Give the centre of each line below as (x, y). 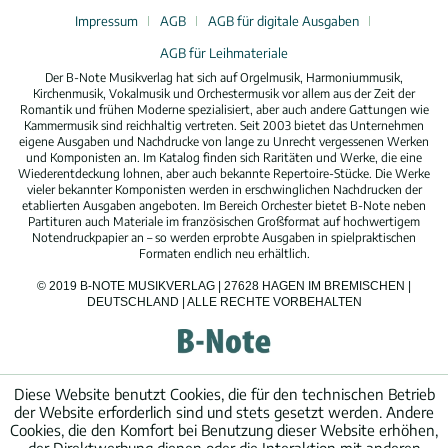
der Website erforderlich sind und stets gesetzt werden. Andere (224, 412)
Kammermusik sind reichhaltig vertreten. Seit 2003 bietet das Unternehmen (224, 126)
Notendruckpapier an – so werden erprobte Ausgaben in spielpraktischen (224, 238)
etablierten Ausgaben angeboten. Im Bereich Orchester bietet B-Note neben (224, 206)
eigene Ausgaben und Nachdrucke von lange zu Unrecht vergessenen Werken (224, 142)
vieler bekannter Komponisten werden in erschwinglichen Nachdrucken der (224, 190)
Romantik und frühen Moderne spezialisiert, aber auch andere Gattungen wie (224, 110)
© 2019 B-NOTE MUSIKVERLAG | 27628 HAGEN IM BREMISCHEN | (224, 286)
